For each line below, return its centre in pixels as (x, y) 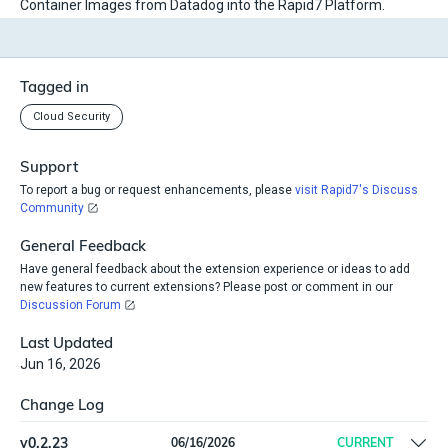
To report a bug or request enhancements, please (156, 189)
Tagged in (54, 86)
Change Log (62, 404)
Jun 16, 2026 (60, 363)
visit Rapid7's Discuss (355, 189)
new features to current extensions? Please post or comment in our (206, 286)
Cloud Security (71, 116)
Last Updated (66, 342)
